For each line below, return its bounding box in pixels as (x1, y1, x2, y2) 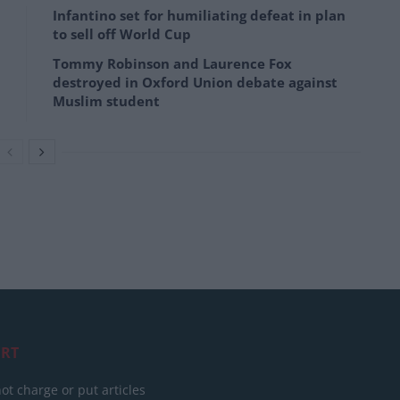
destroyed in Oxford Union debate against (53, 73, 337, 92)
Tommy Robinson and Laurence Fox (53, 54, 292, 73)
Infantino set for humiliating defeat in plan (53, 6, 346, 25)
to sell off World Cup (53, 25, 191, 44)
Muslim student (53, 92, 160, 111)
